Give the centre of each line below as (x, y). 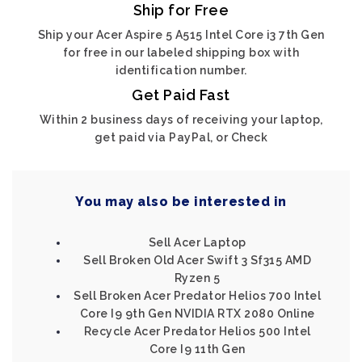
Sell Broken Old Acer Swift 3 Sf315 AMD (197, 260)
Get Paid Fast (181, 95)
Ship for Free (181, 10)
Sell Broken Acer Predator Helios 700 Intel (197, 296)
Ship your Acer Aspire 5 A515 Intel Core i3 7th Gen (181, 35)
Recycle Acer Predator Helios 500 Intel (197, 331)
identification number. (181, 70)
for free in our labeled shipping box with (181, 53)
